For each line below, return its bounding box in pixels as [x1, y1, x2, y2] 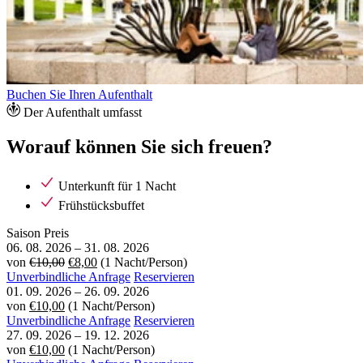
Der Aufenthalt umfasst [23, 105, 142, 119]
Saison [6, 225, 41, 240]
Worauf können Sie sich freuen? [6, 135, 272, 157]
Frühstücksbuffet [58, 198, 144, 212]
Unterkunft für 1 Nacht [58, 178, 176, 193]
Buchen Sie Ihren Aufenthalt [6, 87, 152, 101]
